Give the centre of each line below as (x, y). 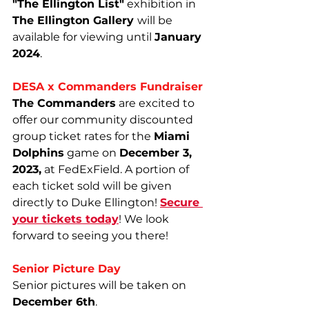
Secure (181, 202)
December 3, (157, 153)
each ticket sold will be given (93, 186)
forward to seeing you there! (90, 236)
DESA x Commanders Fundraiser (108, 87)
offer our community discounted (104, 120)
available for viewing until (83, 37)
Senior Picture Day (67, 269)
